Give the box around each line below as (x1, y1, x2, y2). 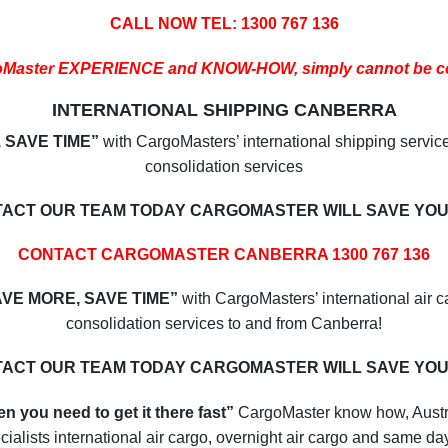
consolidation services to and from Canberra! (66, 315, 382, 333)
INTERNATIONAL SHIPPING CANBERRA (51, 99, 397, 120)
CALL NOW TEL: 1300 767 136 (109, 15, 339, 33)
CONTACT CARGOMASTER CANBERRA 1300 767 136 (18, 246, 430, 264)
